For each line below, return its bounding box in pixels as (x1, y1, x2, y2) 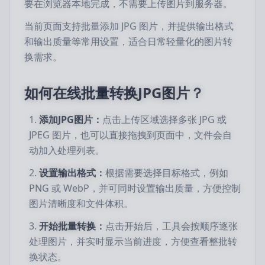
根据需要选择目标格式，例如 (105, 166, 228, 179)
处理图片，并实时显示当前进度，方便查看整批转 (29, 235, 237, 248)
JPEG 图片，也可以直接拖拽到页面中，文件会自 (29, 128, 232, 141)
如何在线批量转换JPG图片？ (24, 83, 204, 102)
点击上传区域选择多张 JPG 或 (102, 113, 227, 126)
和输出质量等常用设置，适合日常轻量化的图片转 (24, 35, 232, 48)
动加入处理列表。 (29, 144, 105, 157)
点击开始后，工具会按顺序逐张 (105, 219, 238, 232)
